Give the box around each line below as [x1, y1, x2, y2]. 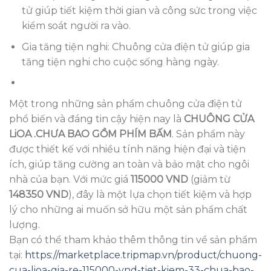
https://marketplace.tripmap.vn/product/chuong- [25, 249, 262, 261]
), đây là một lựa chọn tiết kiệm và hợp [68, 188, 252, 200]
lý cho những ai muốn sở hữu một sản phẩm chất [9, 203, 247, 215]
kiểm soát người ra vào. [21, 20, 131, 32]
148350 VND [9, 188, 68, 200]
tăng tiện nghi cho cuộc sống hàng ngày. [21, 56, 219, 68]
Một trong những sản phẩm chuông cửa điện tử [9, 97, 242, 109]
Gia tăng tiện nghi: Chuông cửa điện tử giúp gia [21, 41, 250, 53]
